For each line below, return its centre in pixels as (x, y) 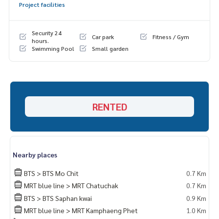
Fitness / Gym (171, 37)
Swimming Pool (53, 49)
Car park (103, 37)
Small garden (110, 49)
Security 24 (47, 33)
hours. (40, 41)
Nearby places (35, 155)
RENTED (109, 107)
